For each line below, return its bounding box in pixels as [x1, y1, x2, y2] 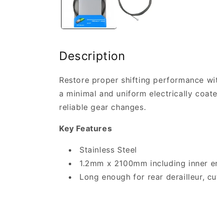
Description [59, 49, 125, 63]
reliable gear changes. [59, 102, 146, 112]
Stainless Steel [79, 145, 137, 155]
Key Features [59, 124, 112, 134]
